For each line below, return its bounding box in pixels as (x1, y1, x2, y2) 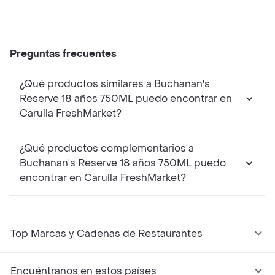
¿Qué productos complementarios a (20, 142, 194, 155)
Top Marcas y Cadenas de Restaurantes (10, 227, 203, 241)
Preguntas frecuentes (10, 47, 117, 61)
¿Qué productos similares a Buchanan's (20, 77, 210, 91)
